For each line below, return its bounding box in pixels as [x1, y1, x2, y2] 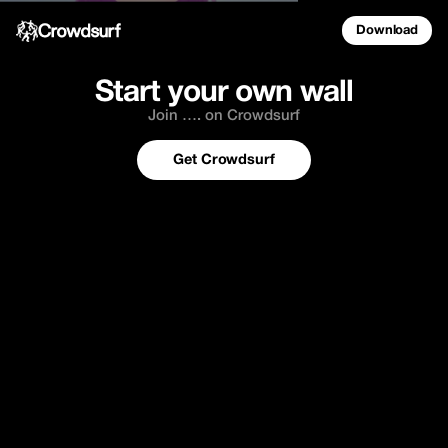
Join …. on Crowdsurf [148, 109, 300, 123]
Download [356, 25, 418, 37]
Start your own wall [95, 80, 353, 107]
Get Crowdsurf [173, 154, 275, 167]
